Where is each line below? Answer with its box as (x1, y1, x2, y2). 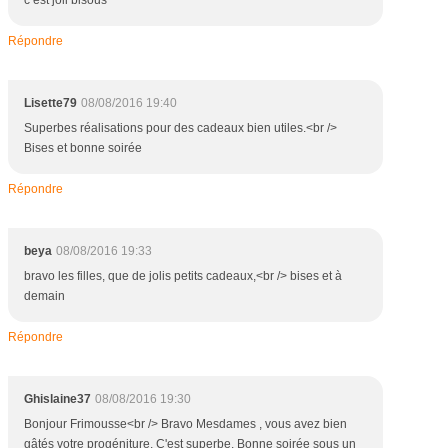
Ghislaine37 (24, 392, 91, 406)
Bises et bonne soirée (24, 141, 142, 155)
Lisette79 (24, 96, 77, 110)
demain (24, 289, 65, 303)
